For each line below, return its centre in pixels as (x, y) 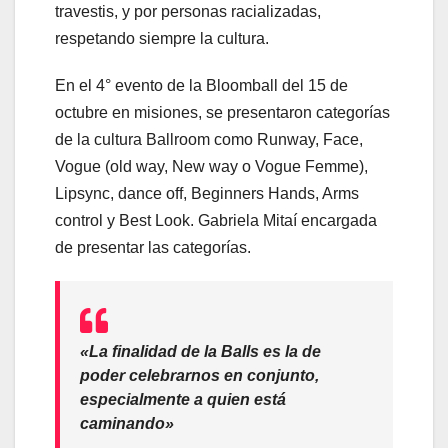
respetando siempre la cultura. (162, 38)
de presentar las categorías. (153, 247)
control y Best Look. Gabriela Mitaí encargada (216, 220)
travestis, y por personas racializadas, (188, 11)
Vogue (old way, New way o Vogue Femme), (211, 166)
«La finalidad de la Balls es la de (200, 351)
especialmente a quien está (183, 399)
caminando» (127, 423)
